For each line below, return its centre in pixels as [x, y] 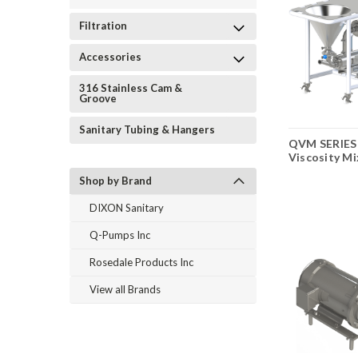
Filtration [103, 26]
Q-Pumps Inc [120, 235]
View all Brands [125, 289]
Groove [98, 98]
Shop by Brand [115, 181]
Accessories [110, 57]
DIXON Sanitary [127, 208]
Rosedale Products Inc [141, 262]
